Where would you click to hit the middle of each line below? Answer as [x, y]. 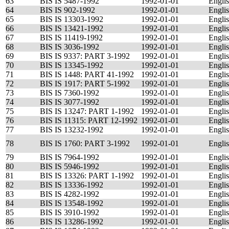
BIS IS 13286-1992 [72, 222]
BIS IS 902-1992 [67, 10]
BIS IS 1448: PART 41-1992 [87, 74]
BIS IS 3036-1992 [70, 47]
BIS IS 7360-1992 [70, 93]
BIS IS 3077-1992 [70, 102]
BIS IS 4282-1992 [70, 194]
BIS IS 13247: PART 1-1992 [87, 111]
